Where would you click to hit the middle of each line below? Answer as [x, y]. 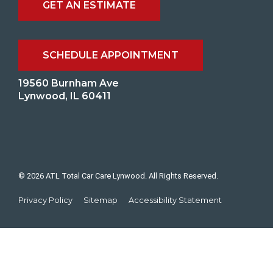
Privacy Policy [45, 200]
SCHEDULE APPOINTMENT [111, 55]
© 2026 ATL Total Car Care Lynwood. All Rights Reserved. [118, 176]
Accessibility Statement [175, 200]
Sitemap [101, 200]
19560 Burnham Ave [69, 83]
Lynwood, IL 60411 [65, 96]
